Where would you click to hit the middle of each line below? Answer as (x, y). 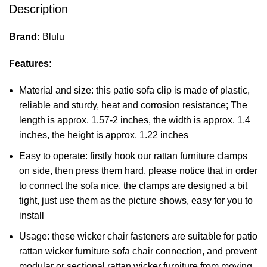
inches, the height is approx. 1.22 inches (104, 135)
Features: (30, 63)
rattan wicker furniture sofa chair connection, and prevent (138, 251)
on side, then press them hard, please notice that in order (138, 171)
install (32, 215)
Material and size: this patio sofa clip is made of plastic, (134, 90)
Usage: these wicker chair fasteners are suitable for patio (138, 236)
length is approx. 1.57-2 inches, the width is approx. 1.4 (135, 120)
